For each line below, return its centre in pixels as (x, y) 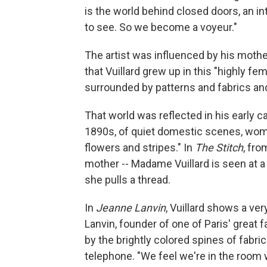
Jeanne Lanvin (131, 208)
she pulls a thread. (128, 180)
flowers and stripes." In (140, 148)
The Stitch (219, 148)
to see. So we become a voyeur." (161, 27)
